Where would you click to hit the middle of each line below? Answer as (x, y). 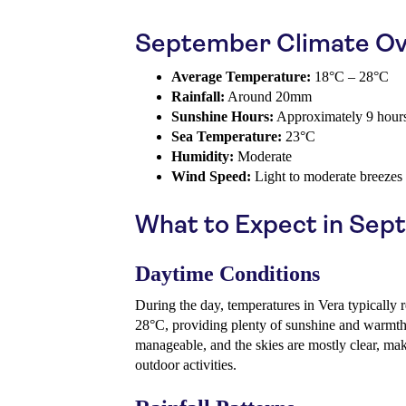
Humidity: (203, 157)
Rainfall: (198, 97)
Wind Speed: (211, 177)
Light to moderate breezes (327, 177)
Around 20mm (268, 97)
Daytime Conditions (227, 274)
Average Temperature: (241, 77)
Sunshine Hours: (222, 117)
